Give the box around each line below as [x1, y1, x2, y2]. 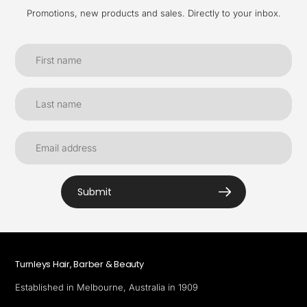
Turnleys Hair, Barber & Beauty [15, 258, 144, 271]
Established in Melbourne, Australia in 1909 [15, 281, 198, 293]
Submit [77, 184, 112, 199]
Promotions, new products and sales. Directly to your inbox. [26, 8, 281, 19]
